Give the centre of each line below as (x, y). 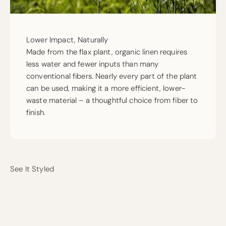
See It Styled (32, 169)
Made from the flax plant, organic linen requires (107, 52)
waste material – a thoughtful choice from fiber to (112, 100)
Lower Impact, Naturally (67, 40)
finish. (36, 112)
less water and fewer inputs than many (93, 64)
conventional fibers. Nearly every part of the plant (112, 76)
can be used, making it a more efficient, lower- (106, 88)
